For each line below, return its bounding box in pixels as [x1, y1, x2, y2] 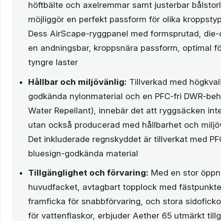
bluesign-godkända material [28, 148, 138, 158]
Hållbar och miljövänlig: [28, 76, 127, 87]
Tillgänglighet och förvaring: [28, 167, 148, 178]
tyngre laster [28, 57, 78, 68]
